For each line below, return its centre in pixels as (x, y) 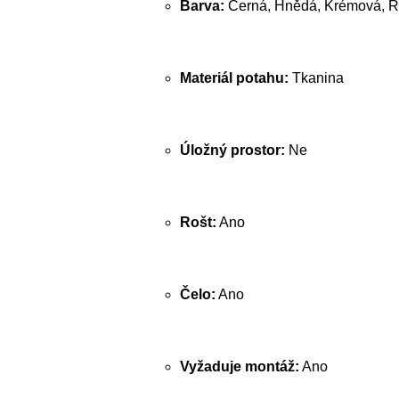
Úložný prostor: (232, 150)
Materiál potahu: (234, 78)
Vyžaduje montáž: (240, 366)
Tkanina (316, 78)
